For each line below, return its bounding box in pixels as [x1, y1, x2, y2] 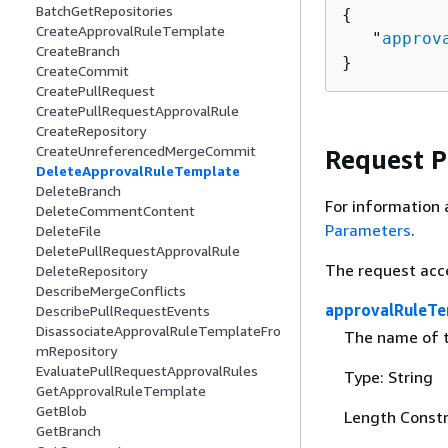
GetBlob [36, 402, 87, 420]
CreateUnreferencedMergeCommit [36, 142, 256, 160]
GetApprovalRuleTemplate [36, 382, 206, 400]
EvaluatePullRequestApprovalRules [36, 362, 258, 380]
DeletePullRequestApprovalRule [36, 242, 240, 260]
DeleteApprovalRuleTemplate [36, 162, 240, 180]
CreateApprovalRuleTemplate [36, 22, 225, 40]
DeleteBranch [36, 182, 121, 200]
